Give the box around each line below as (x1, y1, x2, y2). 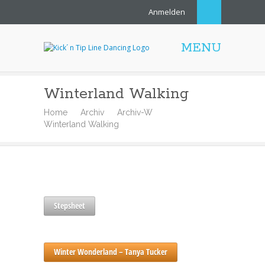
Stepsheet (54, 200, 85, 211)
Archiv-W (117, 108, 153, 117)
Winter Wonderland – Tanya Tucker (54, 246, 167, 257)
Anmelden (148, 7, 185, 17)
